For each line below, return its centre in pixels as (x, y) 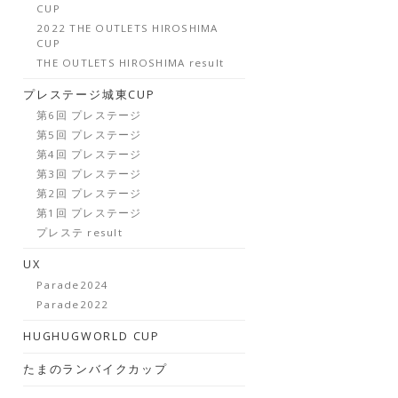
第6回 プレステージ (89, 115)
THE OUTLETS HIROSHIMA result (131, 63)
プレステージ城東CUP (89, 95)
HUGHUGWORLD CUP (92, 336)
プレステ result (80, 232)
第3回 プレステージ (89, 174)
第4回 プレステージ (89, 154)
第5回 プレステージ (89, 135)
